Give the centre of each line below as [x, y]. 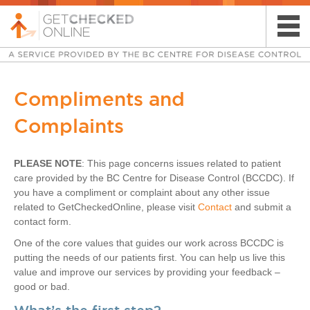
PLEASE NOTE [48, 163]
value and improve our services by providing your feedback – [147, 272]
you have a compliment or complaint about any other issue [142, 192]
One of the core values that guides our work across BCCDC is [149, 243]
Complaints [69, 126]
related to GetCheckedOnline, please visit [106, 207]
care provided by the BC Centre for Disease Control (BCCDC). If [154, 178]
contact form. [43, 221]
